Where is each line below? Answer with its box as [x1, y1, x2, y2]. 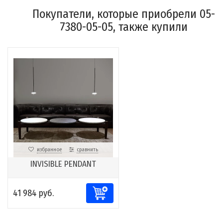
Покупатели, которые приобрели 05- [32, 7, 215, 21]
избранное [37, 146, 62, 153]
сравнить [77, 146, 98, 153]
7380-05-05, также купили [60, 20, 188, 34]
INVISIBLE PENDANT [30, 159, 96, 170]
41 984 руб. [13, 188, 54, 199]
